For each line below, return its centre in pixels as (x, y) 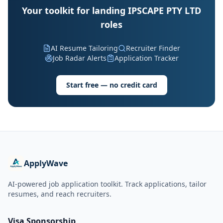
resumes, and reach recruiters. (60, 194)
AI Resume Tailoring (84, 48)
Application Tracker (146, 58)
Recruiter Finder (153, 48)
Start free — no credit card (111, 85)
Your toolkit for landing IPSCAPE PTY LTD (111, 10)
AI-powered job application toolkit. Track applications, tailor (107, 184)
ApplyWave (46, 163)
